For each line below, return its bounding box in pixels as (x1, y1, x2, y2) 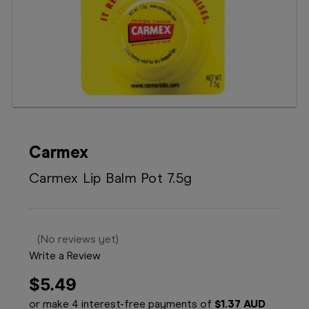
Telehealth (11, 24, 61, 37)
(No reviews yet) (37, 232, 119, 246)
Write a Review (29, 249, 101, 263)
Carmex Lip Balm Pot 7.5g (29, 170, 192, 186)
